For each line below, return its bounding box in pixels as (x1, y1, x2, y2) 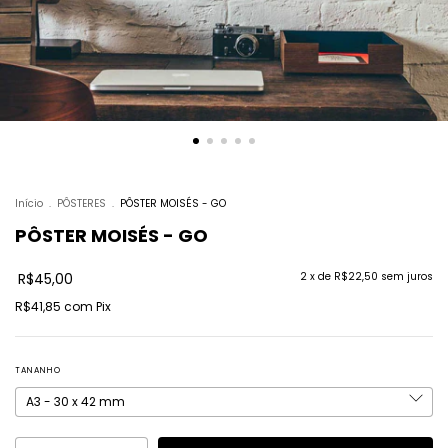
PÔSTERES (57, 196, 106, 212)
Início (15, 196, 43, 212)
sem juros (381, 269, 433, 285)
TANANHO (15, 365, 61, 377)
